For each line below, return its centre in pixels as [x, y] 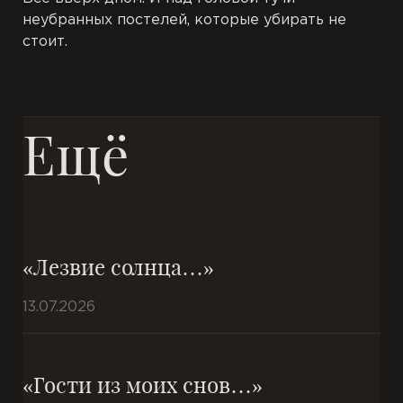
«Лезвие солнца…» [118, 266]
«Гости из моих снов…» [143, 384]
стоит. [45, 42]
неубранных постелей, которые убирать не [184, 20]
